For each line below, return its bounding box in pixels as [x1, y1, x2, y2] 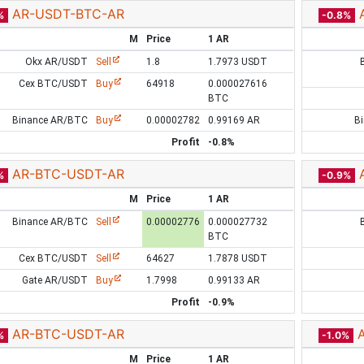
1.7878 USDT [207, 253, 267, 264]
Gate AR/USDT [22, 275, 89, 286]
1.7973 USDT [207, 56, 267, 67]
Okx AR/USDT [25, 56, 89, 67]
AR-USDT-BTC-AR [11, 6, 124, 22]
